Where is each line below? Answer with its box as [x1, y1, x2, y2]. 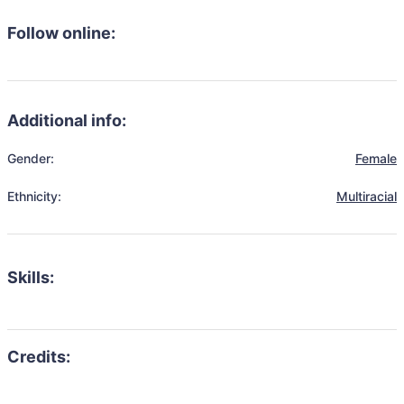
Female [355, 151, 397, 166]
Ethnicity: [7, 188, 61, 204]
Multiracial [336, 188, 397, 204]
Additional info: [7, 111, 126, 130]
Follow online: [7, 23, 115, 42]
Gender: [7, 151, 54, 166]
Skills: [7, 268, 54, 287]
